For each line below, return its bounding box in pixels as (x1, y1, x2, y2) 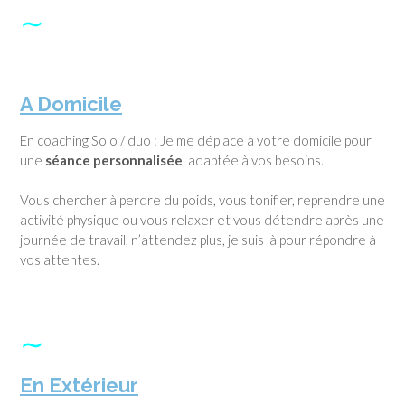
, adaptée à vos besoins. (183, 151, 324, 168)
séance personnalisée (45, 151, 183, 168)
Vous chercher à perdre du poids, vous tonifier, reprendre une (20, 192, 385, 209)
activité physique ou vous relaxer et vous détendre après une (20, 212, 384, 229)
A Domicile (20, 91, 122, 116)
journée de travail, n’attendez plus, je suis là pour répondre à (20, 231, 376, 249)
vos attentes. (20, 251, 99, 268)
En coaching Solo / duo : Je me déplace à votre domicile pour (20, 131, 372, 148)
